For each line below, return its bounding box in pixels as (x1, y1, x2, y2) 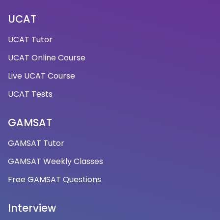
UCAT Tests (7, 88, 53, 100)
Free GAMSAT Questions (7, 174, 101, 186)
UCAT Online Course (7, 52, 85, 64)
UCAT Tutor (7, 34, 53, 46)
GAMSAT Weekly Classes (7, 156, 103, 167)
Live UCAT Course (7, 70, 75, 82)
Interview (8, 201, 56, 216)
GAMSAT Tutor (7, 137, 64, 149)
